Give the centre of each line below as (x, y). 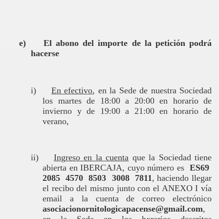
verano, (56, 121)
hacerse (45, 53)
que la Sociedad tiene (170, 157)
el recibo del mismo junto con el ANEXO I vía (127, 188)
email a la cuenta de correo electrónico (127, 198)
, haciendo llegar (182, 178)
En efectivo (72, 90)
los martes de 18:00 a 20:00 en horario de (127, 101)
